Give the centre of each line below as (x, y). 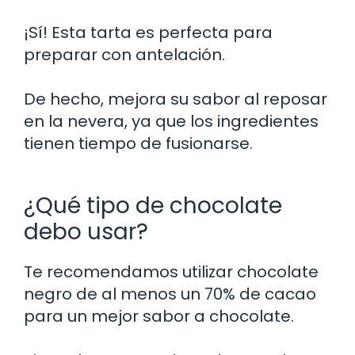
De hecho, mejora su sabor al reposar (176, 99)
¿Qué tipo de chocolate (153, 205)
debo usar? (86, 231)
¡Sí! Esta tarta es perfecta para (148, 32)
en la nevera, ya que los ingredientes (171, 121)
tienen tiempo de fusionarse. (138, 143)
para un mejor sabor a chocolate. (159, 316)
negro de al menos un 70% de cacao (170, 294)
